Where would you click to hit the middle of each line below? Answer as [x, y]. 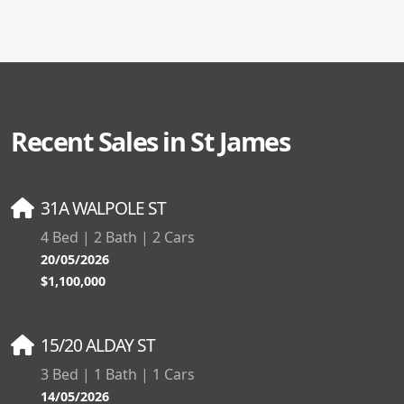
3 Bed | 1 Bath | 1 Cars [117, 374]
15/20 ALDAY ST [98, 344]
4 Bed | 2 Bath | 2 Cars [117, 237]
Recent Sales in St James [151, 141]
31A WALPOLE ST [103, 207]
